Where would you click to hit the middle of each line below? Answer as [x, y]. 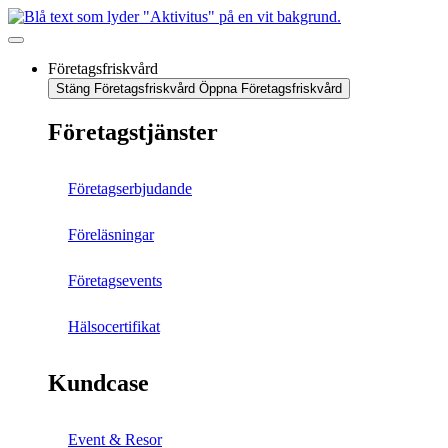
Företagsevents [115, 280]
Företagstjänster [133, 131]
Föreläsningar [111, 234]
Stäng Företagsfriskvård [125, 88]
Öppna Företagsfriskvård [270, 88]
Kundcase [98, 382]
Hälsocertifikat [114, 326]
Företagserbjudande [130, 188]
